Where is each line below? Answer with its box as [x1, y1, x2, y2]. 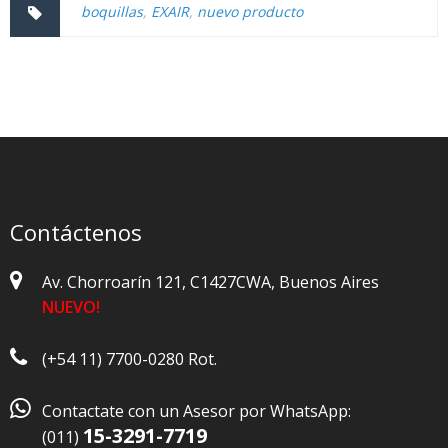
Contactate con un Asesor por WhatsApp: [42, 400, 351, 423]
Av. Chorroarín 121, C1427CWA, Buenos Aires [42, 271, 379, 294]
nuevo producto [197, 2, 303, 22]
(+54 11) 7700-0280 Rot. [42, 348, 217, 371]
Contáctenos [10, 217, 142, 248]
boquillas [81, 2, 143, 22]
